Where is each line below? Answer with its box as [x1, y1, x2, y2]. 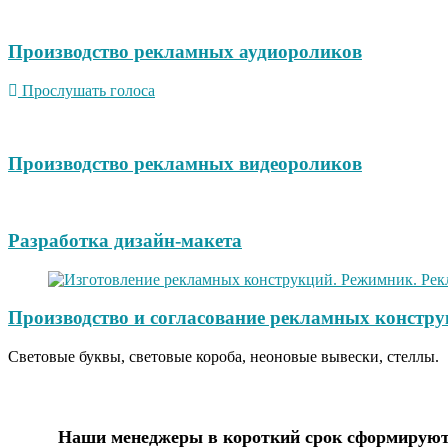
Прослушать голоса [22, 81, 155, 99]
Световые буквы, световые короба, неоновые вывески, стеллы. [8, 348, 439, 366]
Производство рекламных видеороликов [8, 152, 362, 174]
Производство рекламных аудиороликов [8, 41, 362, 63]
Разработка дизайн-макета [8, 229, 242, 251]
